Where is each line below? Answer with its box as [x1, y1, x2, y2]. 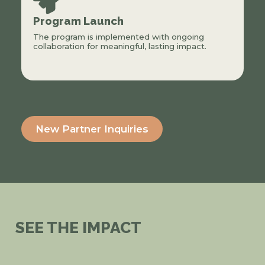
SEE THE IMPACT [15, 218, 141, 237]
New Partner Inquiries [35, 122, 148, 135]
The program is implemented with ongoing [33, 31, 204, 41]
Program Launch [33, 14, 124, 27]
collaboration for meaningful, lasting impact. [33, 41, 206, 51]
